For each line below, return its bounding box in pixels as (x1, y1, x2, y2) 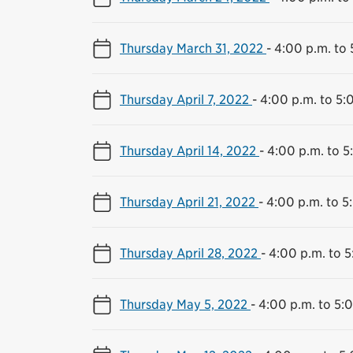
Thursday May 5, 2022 (120, 296, 251, 312)
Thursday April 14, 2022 (120, 143, 259, 158)
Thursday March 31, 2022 (120, 40, 266, 56)
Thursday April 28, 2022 (120, 245, 261, 261)
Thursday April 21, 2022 (120, 194, 258, 210)
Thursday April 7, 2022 (120, 91, 252, 107)
